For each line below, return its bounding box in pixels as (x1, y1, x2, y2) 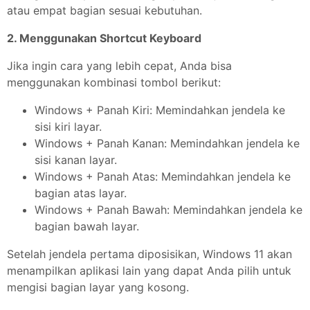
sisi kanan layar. (35, 153, 117, 167)
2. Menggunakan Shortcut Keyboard (7, 31, 201, 46)
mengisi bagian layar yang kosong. (7, 280, 189, 295)
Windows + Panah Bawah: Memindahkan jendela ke (35, 203, 302, 217)
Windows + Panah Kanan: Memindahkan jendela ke (35, 136, 300, 151)
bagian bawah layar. (35, 219, 139, 234)
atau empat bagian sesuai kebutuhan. (7, 3, 202, 18)
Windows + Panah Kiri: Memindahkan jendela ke (35, 103, 285, 118)
